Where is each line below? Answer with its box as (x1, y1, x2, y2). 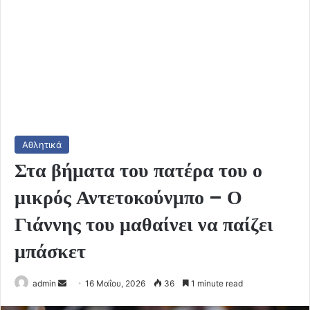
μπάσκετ (15, 237, 86, 265)
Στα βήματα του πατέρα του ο (15, 156, 262, 184)
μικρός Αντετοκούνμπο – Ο (15, 183, 242, 211)
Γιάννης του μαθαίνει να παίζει (15, 210, 273, 238)
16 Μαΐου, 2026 (85, 277, 145, 289)
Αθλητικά (22, 138, 62, 150)
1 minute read (189, 277, 243, 289)
